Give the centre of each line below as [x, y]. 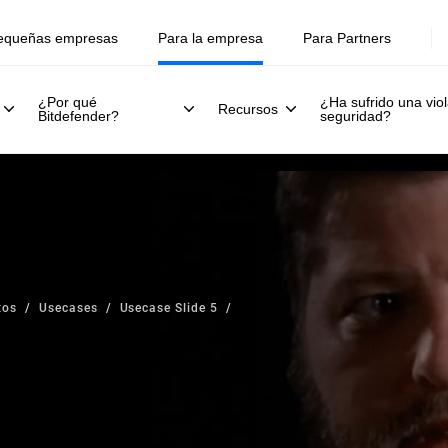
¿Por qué [67, 102]
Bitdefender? [78, 116]
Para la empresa [210, 38]
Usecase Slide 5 [168, 307]
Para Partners [347, 38]
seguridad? [356, 116]
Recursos [248, 109]
